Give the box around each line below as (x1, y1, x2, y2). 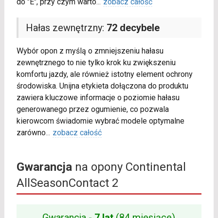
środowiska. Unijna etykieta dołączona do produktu (16, 81, 188, 91)
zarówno (16, 128, 46, 138)
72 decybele (106, 22, 160, 34)
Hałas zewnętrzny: (25, 22, 107, 34)
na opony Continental (72, 160, 186, 174)
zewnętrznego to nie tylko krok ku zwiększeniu (16, 58, 176, 68)
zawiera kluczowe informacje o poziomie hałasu (16, 93, 180, 103)
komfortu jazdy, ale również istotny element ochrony (16, 70, 193, 79)
